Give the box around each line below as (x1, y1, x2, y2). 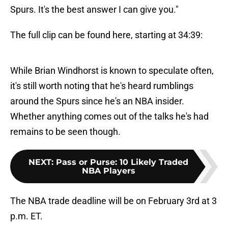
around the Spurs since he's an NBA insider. (10, 96, 184, 107)
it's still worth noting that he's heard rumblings (10, 80, 193, 92)
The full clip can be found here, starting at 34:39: (10, 30, 203, 41)
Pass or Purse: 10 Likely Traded (56, 157, 188, 167)
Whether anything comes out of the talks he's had (10, 111, 209, 122)
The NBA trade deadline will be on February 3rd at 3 (10, 195, 217, 207)
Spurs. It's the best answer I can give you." (10, 4, 179, 15)
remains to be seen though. (10, 126, 121, 137)
